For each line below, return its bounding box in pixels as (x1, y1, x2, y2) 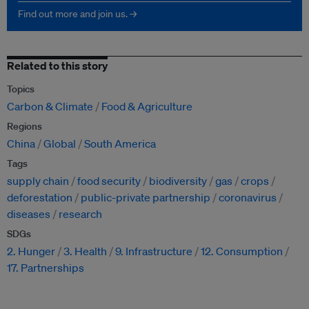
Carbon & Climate (7, 99, 93, 114)
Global (43, 137, 76, 151)
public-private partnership (81, 190, 210, 205)
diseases (7, 207, 50, 221)
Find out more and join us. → (18, 8, 137, 21)
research (59, 207, 102, 221)
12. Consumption (201, 244, 283, 259)
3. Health (63, 244, 107, 259)
